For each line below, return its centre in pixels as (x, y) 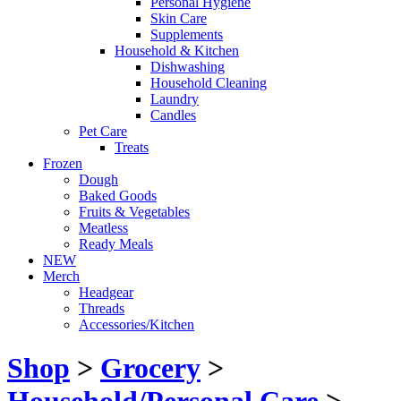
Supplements (187, 34)
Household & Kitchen (177, 51)
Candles (173, 115)
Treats (132, 147)
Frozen (63, 163)
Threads (102, 308)
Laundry (175, 99)
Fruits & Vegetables (134, 212)
